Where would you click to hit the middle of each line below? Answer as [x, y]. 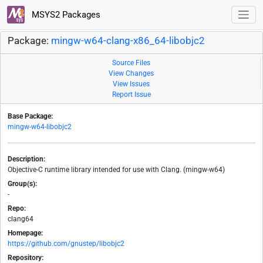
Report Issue [131, 95]
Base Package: [30, 117]
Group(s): [22, 184]
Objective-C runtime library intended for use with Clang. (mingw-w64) [116, 170]
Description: [26, 159]
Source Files [131, 63]
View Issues [131, 84]
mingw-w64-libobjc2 [40, 127]
